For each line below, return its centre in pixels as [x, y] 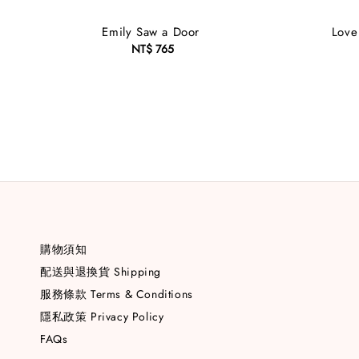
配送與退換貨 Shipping [101, 272]
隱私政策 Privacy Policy [102, 317]
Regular [174, 49]
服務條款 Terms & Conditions [117, 294]
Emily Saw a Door [151, 32]
